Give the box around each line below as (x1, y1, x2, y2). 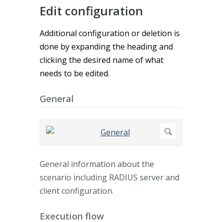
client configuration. (40, 185, 113, 197)
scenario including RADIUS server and (40, 172, 179, 183)
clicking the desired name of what (40, 54, 164, 65)
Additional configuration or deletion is (40, 27, 180, 39)
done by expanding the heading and (40, 41, 173, 52)
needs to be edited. (40, 67, 110, 79)
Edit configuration (40, 2, 143, 19)
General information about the (40, 159, 154, 170)
